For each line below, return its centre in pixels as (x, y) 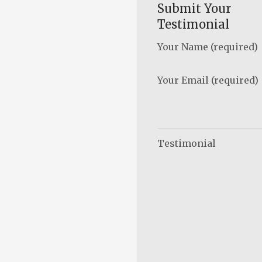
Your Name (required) (208, 47)
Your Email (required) (208, 80)
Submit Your (194, 8)
